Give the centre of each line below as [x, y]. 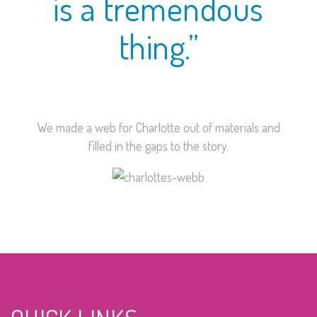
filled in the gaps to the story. [158, 146]
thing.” [158, 46]
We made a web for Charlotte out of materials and [158, 127]
